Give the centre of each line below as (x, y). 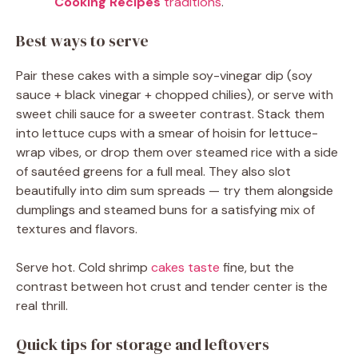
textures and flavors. (77, 229)
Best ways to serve (82, 41)
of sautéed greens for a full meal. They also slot (153, 171)
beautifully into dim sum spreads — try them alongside (175, 191)
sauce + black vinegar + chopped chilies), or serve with (175, 95)
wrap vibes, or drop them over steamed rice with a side (177, 152)
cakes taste (185, 267)
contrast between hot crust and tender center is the (172, 286)
